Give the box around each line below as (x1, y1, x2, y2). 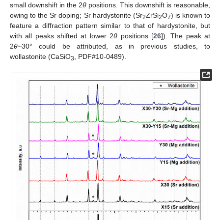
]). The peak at (161, 31, 211, 40)
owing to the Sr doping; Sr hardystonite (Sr (10, 11, 142, 19)
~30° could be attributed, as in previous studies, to (18, 42, 210, 50)
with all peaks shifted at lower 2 (10, 31, 114, 40)
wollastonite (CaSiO (10, 52, 71, 60)
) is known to (170, 11, 211, 19)
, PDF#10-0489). (74, 52, 126, 60)
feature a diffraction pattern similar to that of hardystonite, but (10, 21, 210, 29)
